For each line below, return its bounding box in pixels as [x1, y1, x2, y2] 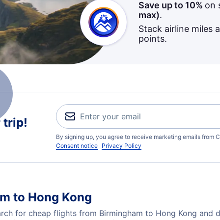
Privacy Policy [102, 142, 141, 149]
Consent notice [56, 142, 98, 149]
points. [138, 33, 167, 44]
